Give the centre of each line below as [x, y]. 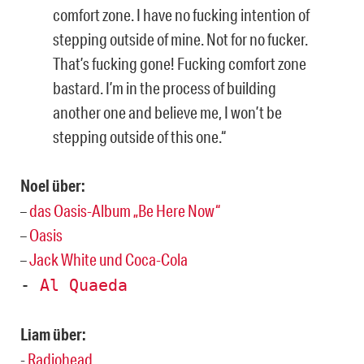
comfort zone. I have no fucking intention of [181, 14]
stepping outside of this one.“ [139, 136]
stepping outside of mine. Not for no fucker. [180, 39]
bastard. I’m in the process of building [165, 87]
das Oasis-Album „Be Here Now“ [125, 210]
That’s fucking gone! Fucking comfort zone [180, 63]
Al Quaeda [84, 285]
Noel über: [53, 185]
